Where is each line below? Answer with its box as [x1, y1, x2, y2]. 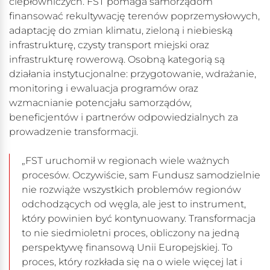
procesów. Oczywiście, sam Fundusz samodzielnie [22, 169, 260, 181]
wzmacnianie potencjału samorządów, [9, 97, 192, 109]
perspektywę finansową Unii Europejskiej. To [22, 242, 233, 254]
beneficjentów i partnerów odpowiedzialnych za [9, 111, 238, 124]
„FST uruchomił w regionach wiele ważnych [22, 155, 230, 167]
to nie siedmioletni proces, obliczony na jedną [22, 227, 239, 239]
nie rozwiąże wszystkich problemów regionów [22, 184, 241, 196]
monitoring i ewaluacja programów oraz [9, 83, 198, 95]
